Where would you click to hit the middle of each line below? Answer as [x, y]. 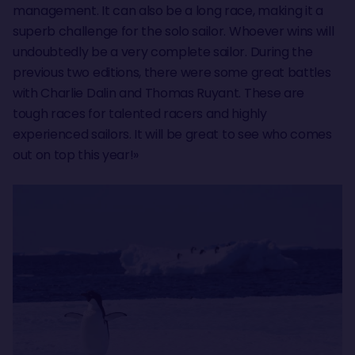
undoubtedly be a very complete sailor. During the [163, 52]
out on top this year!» [77, 155]
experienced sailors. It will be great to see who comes [172, 134]
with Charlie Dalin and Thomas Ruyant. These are [158, 93]
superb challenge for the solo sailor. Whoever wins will [174, 31]
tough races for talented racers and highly [140, 113]
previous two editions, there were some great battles [172, 72]
